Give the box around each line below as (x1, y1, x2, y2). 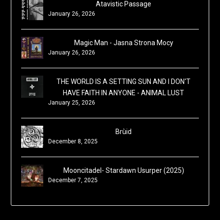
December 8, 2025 (48, 138, 98, 145)
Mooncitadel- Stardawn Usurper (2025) (63, 166, 184, 175)
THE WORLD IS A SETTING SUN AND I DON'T (56, 78, 191, 86)
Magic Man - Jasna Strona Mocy (74, 39, 173, 47)
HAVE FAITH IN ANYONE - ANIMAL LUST (63, 89, 184, 97)
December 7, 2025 (48, 177, 98, 184)
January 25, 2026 (48, 99, 96, 107)
